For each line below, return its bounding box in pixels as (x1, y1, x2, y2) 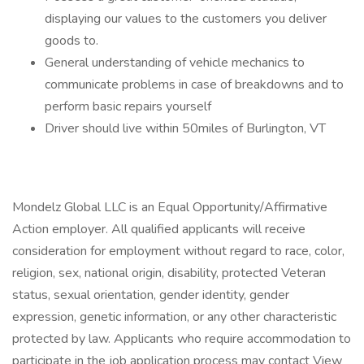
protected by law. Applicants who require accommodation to (12, 330, 351, 348)
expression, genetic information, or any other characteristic (12, 308, 336, 326)
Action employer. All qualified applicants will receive (12, 220, 305, 238)
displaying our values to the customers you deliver (45, 10, 327, 28)
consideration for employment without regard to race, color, (12, 242, 344, 260)
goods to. (45, 32, 98, 50)
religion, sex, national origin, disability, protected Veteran (12, 264, 326, 282)
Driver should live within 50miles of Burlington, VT (45, 119, 326, 137)
